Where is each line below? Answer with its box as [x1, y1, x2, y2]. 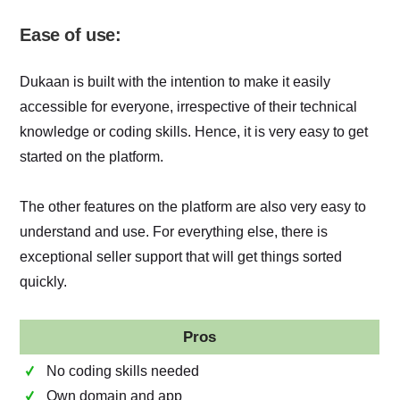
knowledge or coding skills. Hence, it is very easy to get [20, 123, 369, 139]
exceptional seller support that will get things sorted [20, 248, 343, 264]
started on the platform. [20, 148, 164, 164]
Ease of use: [20, 24, 121, 45]
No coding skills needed [46, 362, 200, 379]
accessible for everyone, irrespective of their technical [20, 98, 358, 114]
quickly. [20, 273, 68, 289]
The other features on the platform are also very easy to [20, 198, 367, 214]
